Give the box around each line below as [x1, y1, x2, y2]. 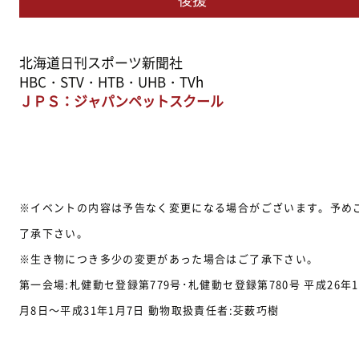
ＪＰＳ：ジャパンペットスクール [19, 91, 224, 111]
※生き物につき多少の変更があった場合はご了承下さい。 [19, 251, 319, 267]
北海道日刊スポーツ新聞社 [19, 52, 183, 73]
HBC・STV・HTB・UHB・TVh [19, 71, 204, 92]
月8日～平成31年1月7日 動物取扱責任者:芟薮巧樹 [19, 302, 280, 318]
